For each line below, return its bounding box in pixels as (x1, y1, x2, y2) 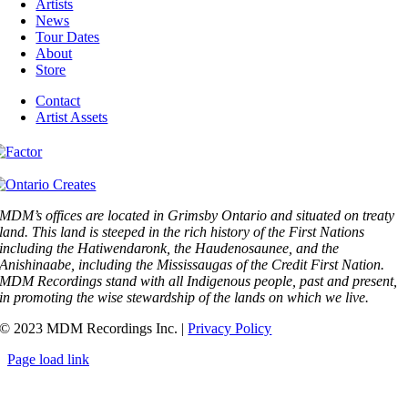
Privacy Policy (188, 321, 272, 337)
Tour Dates (36, 29, 100, 46)
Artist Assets (36, 109, 108, 126)
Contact (36, 93, 81, 109)
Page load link (7, 352, 89, 368)
